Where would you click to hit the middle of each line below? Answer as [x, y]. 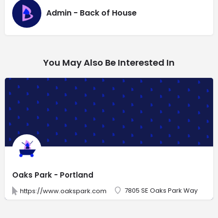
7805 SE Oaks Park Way [161, 190]
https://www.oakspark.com [63, 191]
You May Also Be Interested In [109, 62]
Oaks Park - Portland [53, 175]
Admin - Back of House [91, 13]
